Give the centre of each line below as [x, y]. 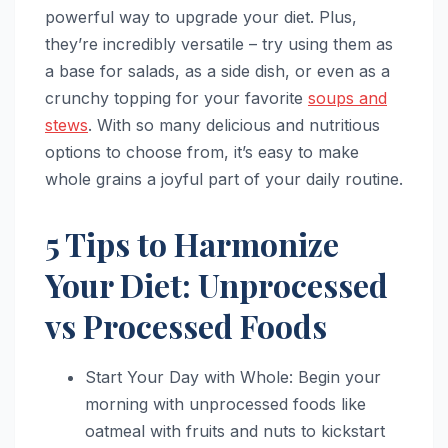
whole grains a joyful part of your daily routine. [224, 178]
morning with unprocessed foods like [225, 403]
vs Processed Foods [186, 325]
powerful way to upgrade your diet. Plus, [201, 16]
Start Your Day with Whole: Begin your [233, 376]
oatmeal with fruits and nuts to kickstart [235, 430]
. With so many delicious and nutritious [234, 124]
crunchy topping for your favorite [176, 97]
